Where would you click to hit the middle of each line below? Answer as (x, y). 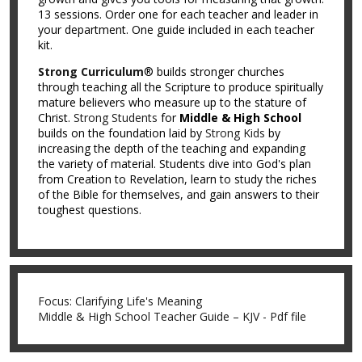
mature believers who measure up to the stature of (172, 103)
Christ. (56, 118)
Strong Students (116, 118)
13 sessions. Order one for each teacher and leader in (178, 15)
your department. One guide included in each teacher (176, 30)
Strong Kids (235, 133)
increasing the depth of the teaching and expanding (172, 149)
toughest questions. (90, 210)
